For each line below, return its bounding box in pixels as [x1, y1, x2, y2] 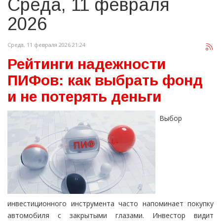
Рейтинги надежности [7, 56, 166, 73]
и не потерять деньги [7, 88, 161, 105]
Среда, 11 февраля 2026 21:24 [7, 41, 85, 49]
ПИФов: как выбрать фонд [7, 72, 203, 89]
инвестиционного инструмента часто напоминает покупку [7, 199, 214, 209]
